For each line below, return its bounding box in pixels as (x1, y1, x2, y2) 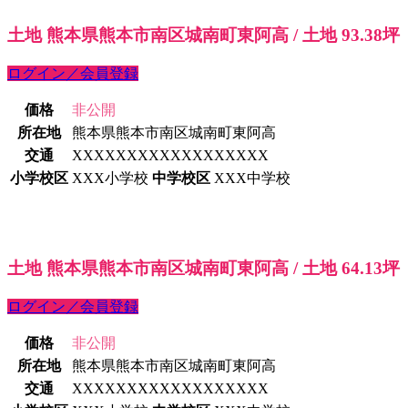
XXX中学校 (214, 169, 291, 186)
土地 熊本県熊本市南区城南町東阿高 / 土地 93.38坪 (7, 25, 400, 45)
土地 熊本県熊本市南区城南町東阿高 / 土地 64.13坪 (7, 259, 400, 279)
